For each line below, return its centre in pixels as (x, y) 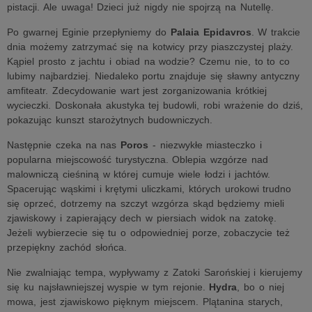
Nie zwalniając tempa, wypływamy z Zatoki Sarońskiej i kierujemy (155, 272)
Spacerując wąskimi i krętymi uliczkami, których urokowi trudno (149, 189)
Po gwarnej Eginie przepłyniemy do (89, 32)
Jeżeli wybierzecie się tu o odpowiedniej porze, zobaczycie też (148, 233)
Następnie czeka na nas (64, 145)
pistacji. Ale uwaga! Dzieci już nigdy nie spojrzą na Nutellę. (140, 7)
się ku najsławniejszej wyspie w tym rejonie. (108, 287)
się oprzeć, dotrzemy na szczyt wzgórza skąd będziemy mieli (146, 203)
